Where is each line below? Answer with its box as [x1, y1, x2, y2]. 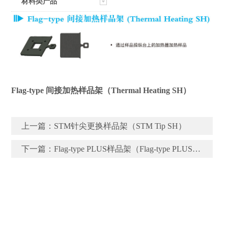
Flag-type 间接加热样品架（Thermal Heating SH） [11, 85, 191, 95]
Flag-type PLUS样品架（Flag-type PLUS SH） [54, 144, 193, 153]
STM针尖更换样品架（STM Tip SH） [54, 121, 187, 130]
